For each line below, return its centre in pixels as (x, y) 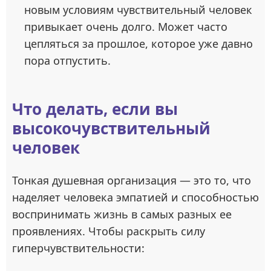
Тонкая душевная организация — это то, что (132, 181)
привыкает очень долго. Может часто (126, 27)
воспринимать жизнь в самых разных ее (122, 214)
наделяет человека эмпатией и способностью (135, 198)
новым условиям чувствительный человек (138, 10)
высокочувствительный (111, 129)
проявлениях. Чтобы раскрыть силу (109, 231)
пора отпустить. (67, 61)
